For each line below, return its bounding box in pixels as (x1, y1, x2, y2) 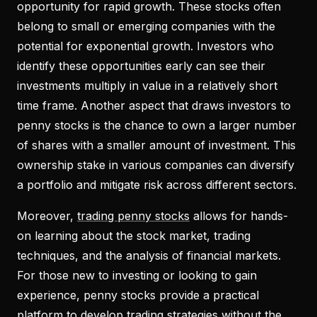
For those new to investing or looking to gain (17, 267, 257, 282)
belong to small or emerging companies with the (17, 18, 275, 33)
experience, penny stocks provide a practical (17, 287, 259, 302)
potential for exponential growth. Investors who (17, 38, 274, 53)
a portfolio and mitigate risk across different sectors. (17, 177, 296, 192)
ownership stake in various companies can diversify (17, 157, 294, 172)
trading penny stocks (77, 208, 190, 223)
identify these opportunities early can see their (17, 58, 265, 73)
